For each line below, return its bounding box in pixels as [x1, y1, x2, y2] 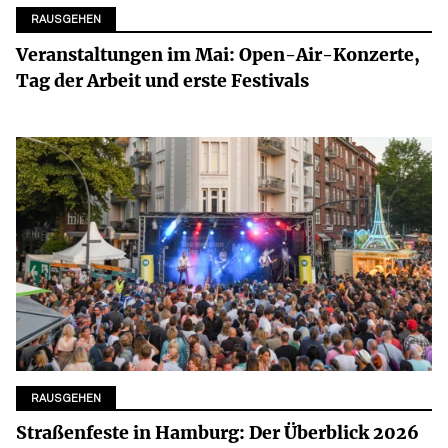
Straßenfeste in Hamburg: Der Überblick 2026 [16, 422, 419, 445]
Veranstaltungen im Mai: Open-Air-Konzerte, [16, 43, 420, 66]
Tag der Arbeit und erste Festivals [16, 69, 309, 92]
